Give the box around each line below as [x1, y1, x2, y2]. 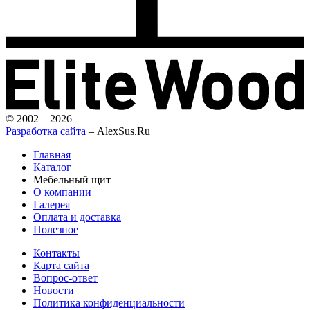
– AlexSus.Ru [86, 125, 150, 137]
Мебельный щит [33, 173, 111, 185]
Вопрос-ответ [33, 271, 98, 284]
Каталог [33, 161, 71, 173]
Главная [33, 148, 71, 161]
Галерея [33, 198, 70, 210]
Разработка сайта [6, 125, 86, 137]
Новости [33, 284, 74, 296]
